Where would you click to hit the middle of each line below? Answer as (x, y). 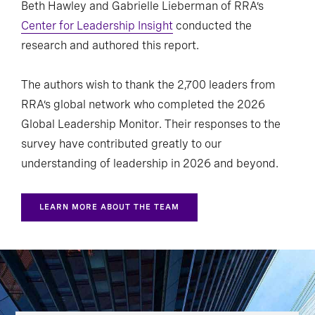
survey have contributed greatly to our (121, 144)
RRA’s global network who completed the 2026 (143, 105)
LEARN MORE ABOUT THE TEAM (109, 207)
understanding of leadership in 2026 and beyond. (150, 164)
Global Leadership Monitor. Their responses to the (151, 124)
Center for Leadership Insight (97, 26)
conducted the (212, 26)
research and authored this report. (110, 46)
